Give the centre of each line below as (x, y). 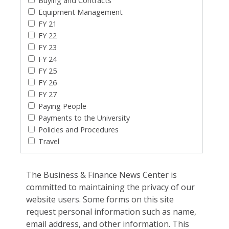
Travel (49, 141)
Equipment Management (81, 12)
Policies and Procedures (78, 129)
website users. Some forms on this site (100, 199)
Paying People (62, 106)
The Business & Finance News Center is (102, 175)
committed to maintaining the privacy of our (111, 187)
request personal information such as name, (111, 211)
